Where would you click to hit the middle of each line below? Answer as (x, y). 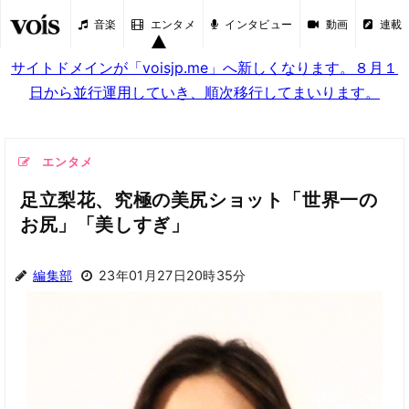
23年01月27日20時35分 (172, 275)
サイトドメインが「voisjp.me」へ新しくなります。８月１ (204, 68)
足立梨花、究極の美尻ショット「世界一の (199, 200)
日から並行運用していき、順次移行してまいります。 (204, 92)
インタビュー (259, 24)
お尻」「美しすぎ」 (105, 225)
